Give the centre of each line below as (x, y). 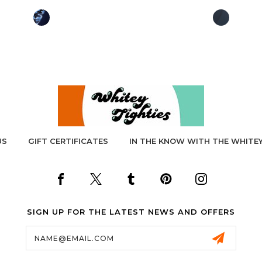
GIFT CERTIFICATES (68, 141)
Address (44, 238)
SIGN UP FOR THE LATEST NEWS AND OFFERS (131, 211)
